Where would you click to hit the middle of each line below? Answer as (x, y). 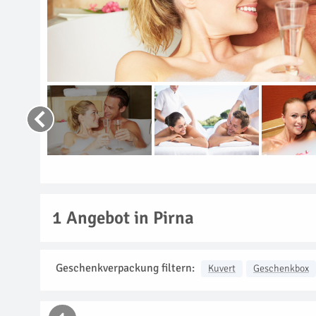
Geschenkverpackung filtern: (125, 268)
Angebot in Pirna (128, 217)
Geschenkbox (281, 268)
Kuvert (222, 268)
